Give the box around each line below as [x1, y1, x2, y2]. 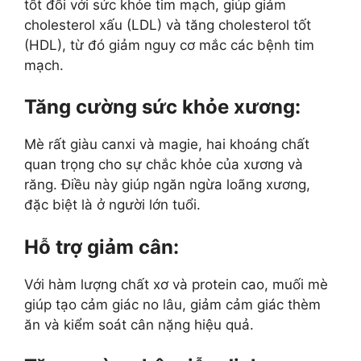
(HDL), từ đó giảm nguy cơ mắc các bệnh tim [24, 36, 314, 53]
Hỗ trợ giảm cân [24, 234, 173, 259]
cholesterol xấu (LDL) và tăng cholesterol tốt [24, 16, 311, 33]
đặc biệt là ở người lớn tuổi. [24, 197, 201, 214]
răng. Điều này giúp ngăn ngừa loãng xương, [24, 176, 310, 193]
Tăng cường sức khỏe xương [24, 95, 295, 119]
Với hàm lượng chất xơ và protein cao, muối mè [24, 276, 328, 293]
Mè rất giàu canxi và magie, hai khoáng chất [24, 136, 309, 153]
